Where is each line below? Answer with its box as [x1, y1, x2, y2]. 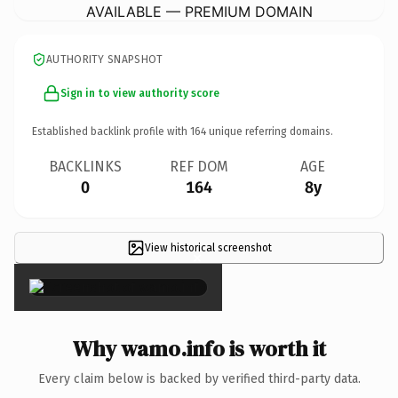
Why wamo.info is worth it [72, 333, 326, 363]
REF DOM [170, 157, 228, 175]
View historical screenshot [144, 241, 272, 254]
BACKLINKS [49, 157, 122, 175]
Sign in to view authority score [60, 86, 219, 99]
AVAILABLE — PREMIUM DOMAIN [85, 2, 313, 20]
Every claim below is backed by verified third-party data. [37, 370, 361, 386]
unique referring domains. [206, 124, 333, 138]
